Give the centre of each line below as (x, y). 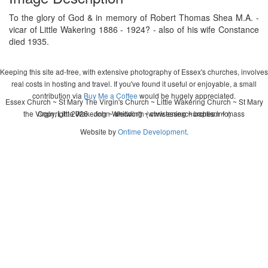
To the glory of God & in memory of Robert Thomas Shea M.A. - (134, 17)
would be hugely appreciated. (187, 95)
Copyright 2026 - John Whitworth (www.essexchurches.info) (134, 113)
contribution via (58, 95)
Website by (99, 131)
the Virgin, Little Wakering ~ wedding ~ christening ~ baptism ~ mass (134, 113)
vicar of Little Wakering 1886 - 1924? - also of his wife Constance (134, 29)
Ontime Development (152, 131)
